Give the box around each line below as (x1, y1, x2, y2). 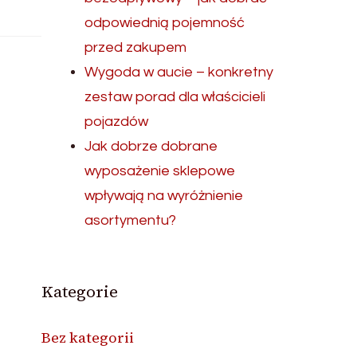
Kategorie (41, 280, 119, 303)
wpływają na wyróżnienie (84, 188, 244, 203)
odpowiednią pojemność (84, 15, 245, 30)
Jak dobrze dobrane (84, 139, 218, 154)
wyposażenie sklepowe (84, 163, 236, 178)
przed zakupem (84, 40, 187, 55)
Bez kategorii (41, 328, 135, 347)
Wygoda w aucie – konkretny (84, 65, 274, 80)
